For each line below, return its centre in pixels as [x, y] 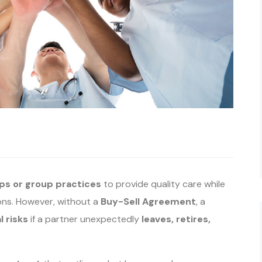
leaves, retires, [176, 219]
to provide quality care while [163, 184]
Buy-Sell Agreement [148, 201]
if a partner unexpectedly [85, 219]
